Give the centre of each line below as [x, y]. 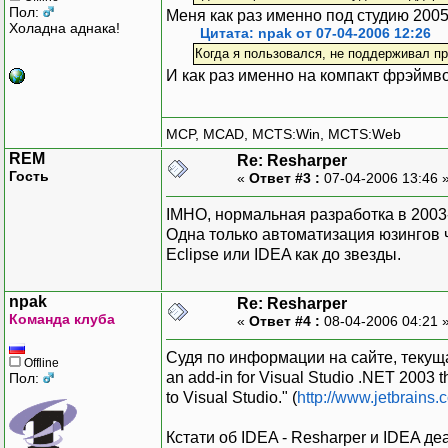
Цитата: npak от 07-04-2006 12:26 [315, 33]
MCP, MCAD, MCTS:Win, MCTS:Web [283, 134]
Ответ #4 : [284, 320]
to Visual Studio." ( [231, 397]
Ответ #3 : [284, 177]
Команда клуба [62, 318]
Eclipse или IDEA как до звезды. [283, 254]
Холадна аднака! [64, 27]
